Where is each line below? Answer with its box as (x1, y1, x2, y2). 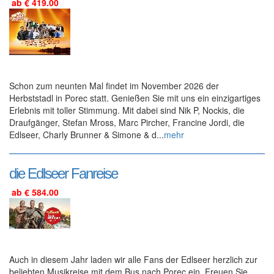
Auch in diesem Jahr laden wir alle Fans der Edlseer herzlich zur (9, 253, 257, 265)
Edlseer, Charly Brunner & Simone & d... (9, 128, 164, 141)
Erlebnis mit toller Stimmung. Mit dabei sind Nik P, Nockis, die (9, 104, 245, 117)
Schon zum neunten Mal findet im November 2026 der (9, 80, 219, 92)
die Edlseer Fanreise (9, 165, 117, 182)
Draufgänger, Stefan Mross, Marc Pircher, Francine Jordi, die (9, 116, 245, 129)
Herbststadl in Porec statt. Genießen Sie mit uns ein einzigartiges (9, 92, 261, 105)
